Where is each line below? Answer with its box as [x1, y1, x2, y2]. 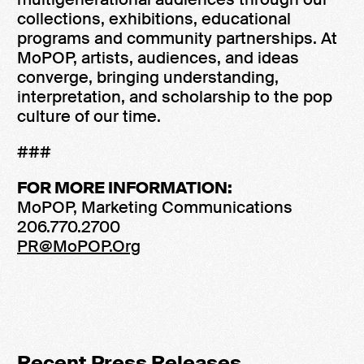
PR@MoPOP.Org [17, 236, 141, 257]
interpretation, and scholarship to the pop [17, 86, 332, 107]
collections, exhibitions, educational [17, 8, 291, 29]
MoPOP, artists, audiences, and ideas [17, 47, 299, 68]
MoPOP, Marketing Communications [17, 197, 292, 218]
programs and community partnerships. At [17, 28, 337, 49]
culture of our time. [17, 106, 161, 127]
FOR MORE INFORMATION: [17, 177, 232, 198]
